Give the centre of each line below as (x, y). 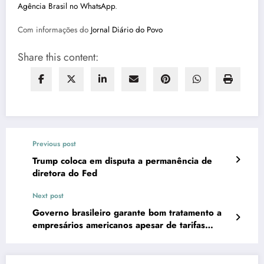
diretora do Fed (65, 174)
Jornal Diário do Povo (127, 30)
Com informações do (54, 30)
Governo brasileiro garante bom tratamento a (127, 213)
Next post (48, 196)
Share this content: (58, 57)
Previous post (54, 144)
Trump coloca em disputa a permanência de (122, 161)
